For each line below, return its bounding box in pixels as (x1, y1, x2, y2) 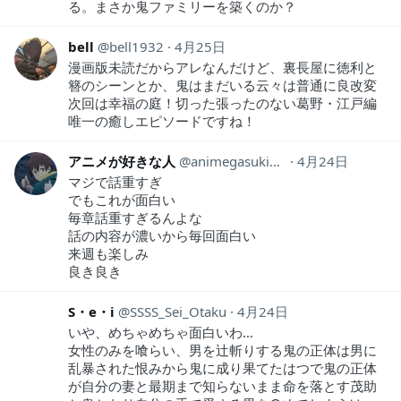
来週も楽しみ (68, 244, 149, 263)
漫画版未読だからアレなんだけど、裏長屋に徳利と (68, 58, 377, 77)
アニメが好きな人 (68, 152, 175, 171)
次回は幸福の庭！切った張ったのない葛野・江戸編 (68, 94, 377, 113)
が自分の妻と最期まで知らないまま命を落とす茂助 (68, 377, 377, 396)
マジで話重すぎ (68, 173, 162, 192)
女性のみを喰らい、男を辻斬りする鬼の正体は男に (68, 341, 377, 360)
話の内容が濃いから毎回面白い (68, 226, 256, 245)
